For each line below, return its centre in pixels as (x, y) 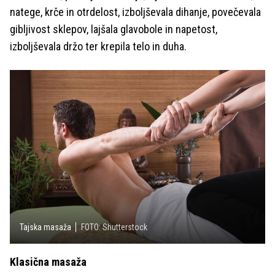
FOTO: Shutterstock (114, 227)
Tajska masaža (45, 227)
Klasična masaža (48, 262)
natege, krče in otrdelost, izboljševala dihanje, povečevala (135, 12)
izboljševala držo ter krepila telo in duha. (98, 46)
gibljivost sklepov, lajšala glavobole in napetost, (114, 29)
